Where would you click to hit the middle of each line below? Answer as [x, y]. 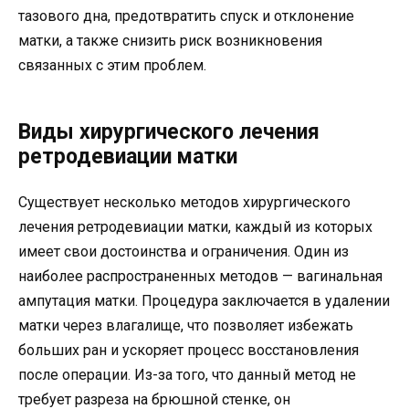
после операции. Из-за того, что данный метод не [187, 375]
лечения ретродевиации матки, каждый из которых [195, 227]
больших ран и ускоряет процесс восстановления [189, 351]
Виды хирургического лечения [169, 132]
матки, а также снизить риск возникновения [170, 41]
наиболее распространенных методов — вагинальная [200, 277]
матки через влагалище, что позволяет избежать [186, 326]
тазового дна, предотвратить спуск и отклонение [186, 16]
